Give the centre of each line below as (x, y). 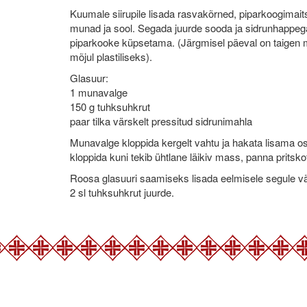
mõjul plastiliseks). (111, 56)
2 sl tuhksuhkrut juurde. (122, 192)
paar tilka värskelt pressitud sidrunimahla (161, 121)
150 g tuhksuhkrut (110, 106)
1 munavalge (99, 92)
